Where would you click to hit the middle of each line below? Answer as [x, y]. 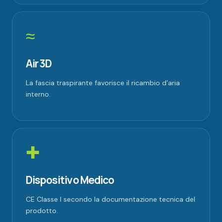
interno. [38, 94]
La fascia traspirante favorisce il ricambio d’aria [103, 83]
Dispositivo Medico [70, 180]
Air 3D [39, 63]
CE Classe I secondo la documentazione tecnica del [111, 199]
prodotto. [42, 210]
